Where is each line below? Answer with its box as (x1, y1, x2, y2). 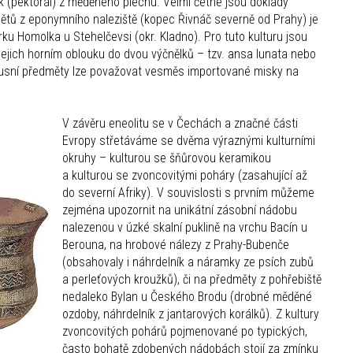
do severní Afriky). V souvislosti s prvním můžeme (62, 185, 314, 201)
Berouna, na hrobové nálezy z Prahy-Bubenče (62, 237, 289, 253)
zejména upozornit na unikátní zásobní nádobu (62, 203, 297, 218)
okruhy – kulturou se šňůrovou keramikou (62, 150, 271, 166)
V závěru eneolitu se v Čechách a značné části (62, 116, 298, 132)
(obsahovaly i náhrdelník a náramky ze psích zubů (62, 255, 314, 270)
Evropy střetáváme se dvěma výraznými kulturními (62, 133, 315, 149)
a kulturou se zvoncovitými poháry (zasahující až (62, 168, 307, 184)
